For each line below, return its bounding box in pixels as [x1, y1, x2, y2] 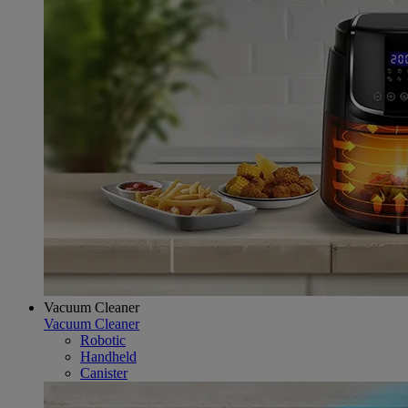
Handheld [80, 348, 137, 364]
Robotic [80, 331, 126, 348]
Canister [80, 364, 127, 381]
